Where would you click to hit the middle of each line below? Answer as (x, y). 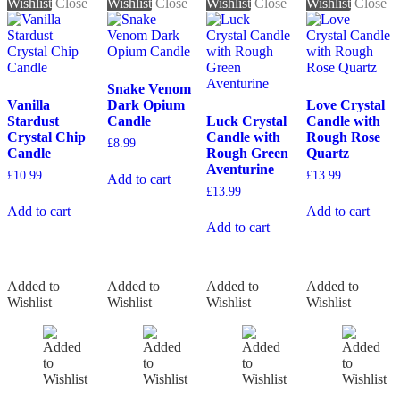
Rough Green (248, 153)
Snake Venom (149, 88)
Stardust (33, 121)
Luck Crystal (247, 121)
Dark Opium (146, 104)
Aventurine (241, 169)
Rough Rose (343, 137)
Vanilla (29, 104)
